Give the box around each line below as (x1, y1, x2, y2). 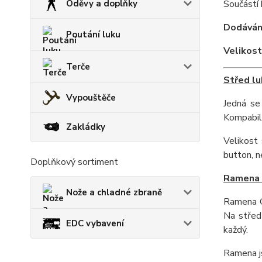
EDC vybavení (66, 217, 124, 229)
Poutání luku (66, 29, 120, 41)
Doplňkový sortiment (30, 155, 118, 168)
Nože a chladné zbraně (66, 186, 162, 198)
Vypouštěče (66, 92, 116, 104)
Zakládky (66, 121, 105, 133)
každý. (223, 223, 248, 236)
